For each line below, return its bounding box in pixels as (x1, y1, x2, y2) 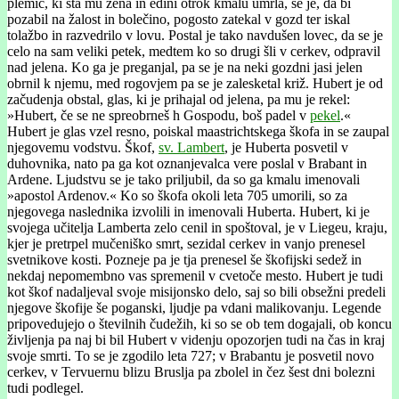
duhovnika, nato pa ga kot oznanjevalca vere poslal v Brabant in (7, 155, 367, 171)
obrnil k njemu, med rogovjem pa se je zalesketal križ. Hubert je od (7, 75, 383, 91)
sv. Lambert (159, 139, 224, 155)
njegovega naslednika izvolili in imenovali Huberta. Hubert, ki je (7, 203, 370, 219)
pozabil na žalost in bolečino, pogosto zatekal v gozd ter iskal (7, 11, 350, 27)
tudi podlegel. (7, 379, 84, 395)
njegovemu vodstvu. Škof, (7, 139, 159, 155)
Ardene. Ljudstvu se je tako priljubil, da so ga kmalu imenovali (7, 171, 360, 187)
